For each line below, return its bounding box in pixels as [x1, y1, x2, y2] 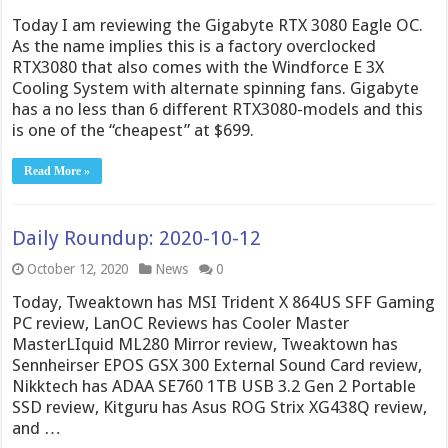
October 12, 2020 [27, 260, 129, 277]
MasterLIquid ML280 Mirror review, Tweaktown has [12, 333, 399, 354]
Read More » [24, 163, 91, 178]
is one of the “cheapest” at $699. [12, 119, 255, 140]
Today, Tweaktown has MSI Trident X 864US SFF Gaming [12, 291, 436, 312]
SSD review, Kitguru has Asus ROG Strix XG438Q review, [12, 396, 428, 417]
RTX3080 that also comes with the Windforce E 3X [12, 56, 385, 77]
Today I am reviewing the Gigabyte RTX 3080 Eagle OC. [12, 14, 424, 35]
